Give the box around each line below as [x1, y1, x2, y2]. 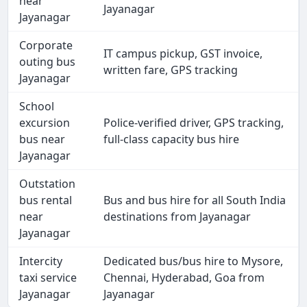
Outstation [19, 176, 76, 192]
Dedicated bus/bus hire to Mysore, [103, 254, 284, 269]
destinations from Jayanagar [103, 209, 251, 225]
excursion [19, 115, 71, 131]
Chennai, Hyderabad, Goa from [103, 270, 265, 286]
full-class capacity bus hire [103, 132, 240, 147]
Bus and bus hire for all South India [103, 193, 286, 208]
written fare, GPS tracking [103, 62, 238, 78]
